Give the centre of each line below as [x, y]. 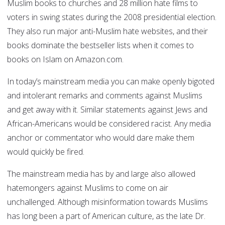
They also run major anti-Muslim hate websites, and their [107, 31]
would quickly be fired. [47, 152]
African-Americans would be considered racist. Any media [109, 124]
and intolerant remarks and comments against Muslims [105, 96]
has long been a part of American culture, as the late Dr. [106, 216]
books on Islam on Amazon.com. [65, 60]
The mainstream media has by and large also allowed [101, 174]
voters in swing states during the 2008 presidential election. [112, 17]
